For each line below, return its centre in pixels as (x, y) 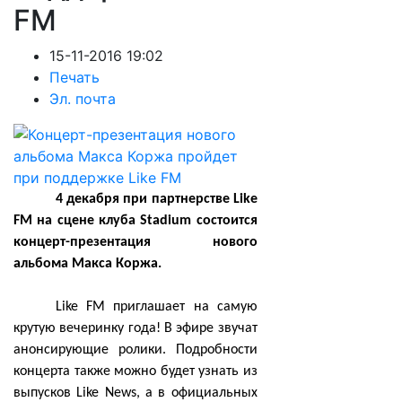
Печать (74, 77)
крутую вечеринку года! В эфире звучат (135, 328)
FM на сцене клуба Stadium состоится (135, 221)
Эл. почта (83, 99)
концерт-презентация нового (135, 242)
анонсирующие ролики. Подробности (135, 350)
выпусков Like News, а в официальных (135, 393)
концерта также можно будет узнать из (135, 371)
